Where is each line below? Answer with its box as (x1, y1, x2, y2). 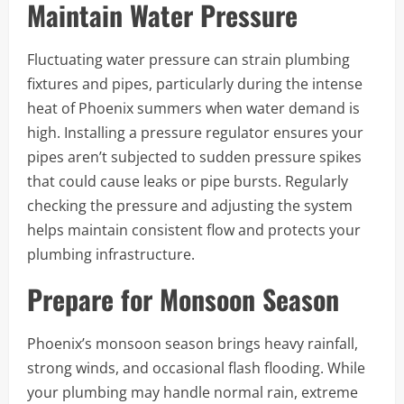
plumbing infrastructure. (27, 243, 195, 264)
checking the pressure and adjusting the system (27, 195, 353, 216)
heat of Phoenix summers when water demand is (27, 97, 360, 118)
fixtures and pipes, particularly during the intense (27, 73, 363, 94)
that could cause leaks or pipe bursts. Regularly (27, 170, 348, 191)
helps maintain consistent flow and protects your (27, 219, 361, 240)
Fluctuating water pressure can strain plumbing (27, 49, 350, 69)
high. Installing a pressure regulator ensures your (27, 122, 363, 142)
